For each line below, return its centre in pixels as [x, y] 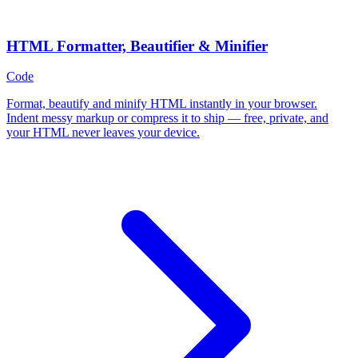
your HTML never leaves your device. [103, 133]
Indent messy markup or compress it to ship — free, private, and [167, 118]
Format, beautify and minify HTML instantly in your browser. [162, 104]
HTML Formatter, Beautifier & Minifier [137, 46]
